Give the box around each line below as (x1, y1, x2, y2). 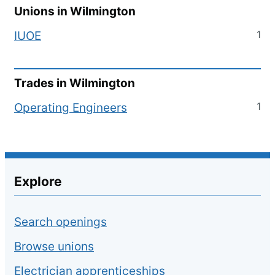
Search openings (14, 215, 107, 229)
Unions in (14, 4, 70, 18)
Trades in (14, 76, 69, 90)
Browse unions (14, 239, 94, 254)
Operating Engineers (14, 101, 127, 115)
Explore (14, 174, 62, 189)
